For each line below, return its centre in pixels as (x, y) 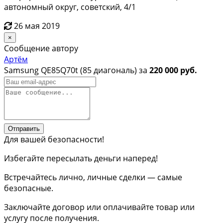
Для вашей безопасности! (54, 139)
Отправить (24, 128)
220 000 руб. (173, 70)
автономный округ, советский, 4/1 (70, 7)
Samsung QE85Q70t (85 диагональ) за (77, 70)
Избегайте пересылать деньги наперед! (81, 158)
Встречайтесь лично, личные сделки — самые (93, 177)
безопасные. (29, 188)
